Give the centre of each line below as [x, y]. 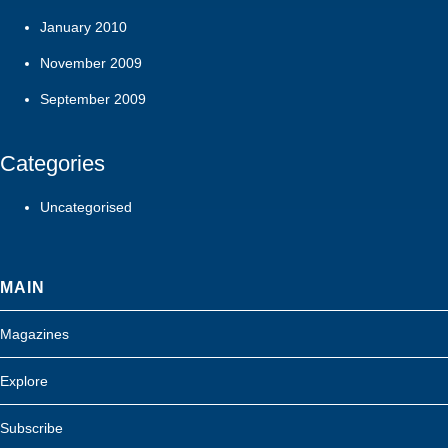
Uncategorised [86, 207]
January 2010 [83, 27]
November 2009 [91, 63]
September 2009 [93, 99]
